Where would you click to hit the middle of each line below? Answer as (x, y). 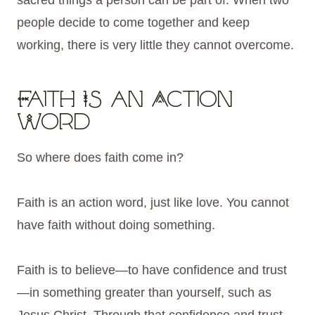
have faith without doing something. (116, 225)
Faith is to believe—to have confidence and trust (152, 270)
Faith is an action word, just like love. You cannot (153, 203)
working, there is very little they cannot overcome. (155, 45)
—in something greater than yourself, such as (144, 293)
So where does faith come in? (100, 158)
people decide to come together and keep (133, 23)
